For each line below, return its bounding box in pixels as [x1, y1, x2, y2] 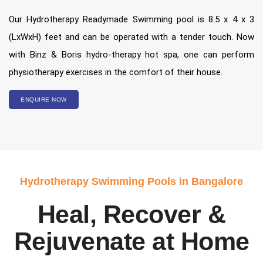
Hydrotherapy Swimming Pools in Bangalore [20, 176, 243, 188]
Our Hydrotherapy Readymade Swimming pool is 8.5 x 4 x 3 [9, 14, 254, 25]
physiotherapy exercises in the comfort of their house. [9, 67, 222, 78]
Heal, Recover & [37, 200, 226, 229]
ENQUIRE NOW [21, 96, 67, 103]
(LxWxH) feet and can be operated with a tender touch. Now [9, 32, 254, 43]
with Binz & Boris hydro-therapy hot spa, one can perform [9, 49, 254, 60]
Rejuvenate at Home [14, 227, 249, 256]
